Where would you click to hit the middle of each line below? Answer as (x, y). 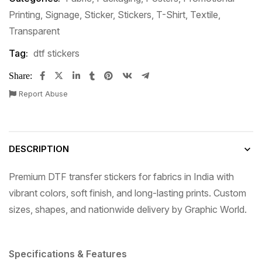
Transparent (34, 31)
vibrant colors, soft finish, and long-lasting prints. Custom (127, 193)
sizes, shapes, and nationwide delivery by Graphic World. (128, 210)
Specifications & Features (68, 254)
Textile (204, 15)
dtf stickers (56, 54)
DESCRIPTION (39, 149)
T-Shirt (171, 15)
